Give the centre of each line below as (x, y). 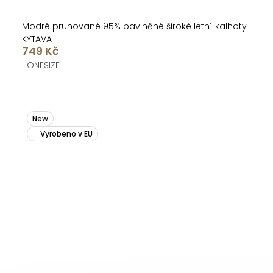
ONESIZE (43, 66)
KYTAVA (37, 39)
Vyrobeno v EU (66, 133)
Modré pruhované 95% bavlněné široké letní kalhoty (134, 27)
